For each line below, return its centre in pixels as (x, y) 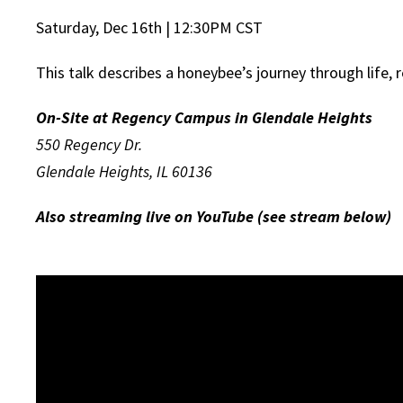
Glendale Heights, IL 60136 (124, 172)
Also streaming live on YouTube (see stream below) (214, 217)
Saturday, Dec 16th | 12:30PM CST (149, 28)
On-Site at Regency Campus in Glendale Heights (204, 118)
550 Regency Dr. (89, 145)
